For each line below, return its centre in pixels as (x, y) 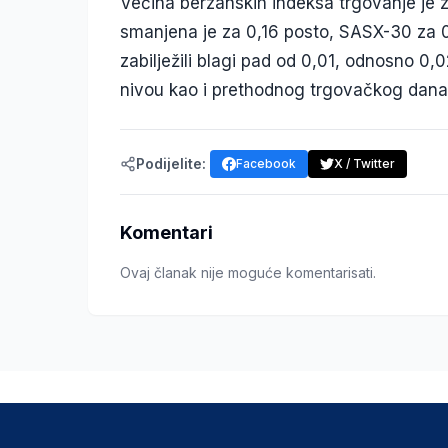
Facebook (266, 163)
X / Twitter (364, 163)
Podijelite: (171, 163)
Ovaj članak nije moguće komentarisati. (248, 272)
